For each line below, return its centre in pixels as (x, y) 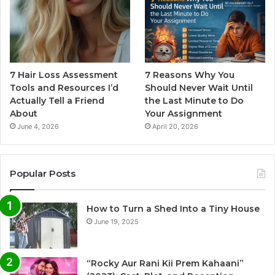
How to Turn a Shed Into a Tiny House (173, 208)
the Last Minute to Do (195, 100)
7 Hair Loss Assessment (64, 75)
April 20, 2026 (176, 126)
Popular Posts (43, 173)
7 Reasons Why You (190, 75)
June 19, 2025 (116, 221)
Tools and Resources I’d (64, 87)
